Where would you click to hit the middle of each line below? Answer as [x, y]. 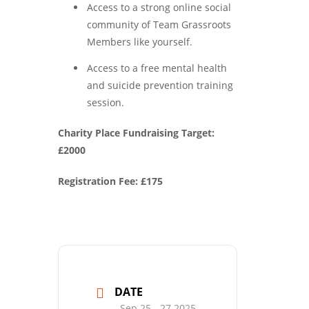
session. [106, 102]
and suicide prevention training [160, 85]
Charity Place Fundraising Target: [136, 133]
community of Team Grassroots [159, 25]
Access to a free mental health [157, 68]
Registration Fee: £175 [110, 181]
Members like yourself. [140, 42]
